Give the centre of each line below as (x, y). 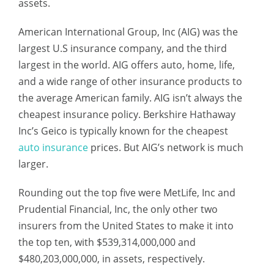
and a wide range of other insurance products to (130, 81)
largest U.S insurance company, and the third (123, 48)
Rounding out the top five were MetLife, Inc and (127, 193)
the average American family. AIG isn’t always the (130, 98)
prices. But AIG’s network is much (166, 147)
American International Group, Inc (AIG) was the (128, 32)
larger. (33, 164)
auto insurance (53, 147)
